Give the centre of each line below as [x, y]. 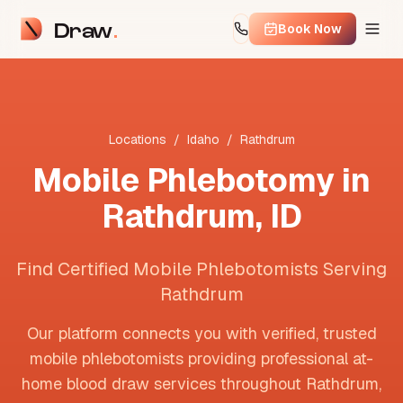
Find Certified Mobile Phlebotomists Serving [201, 269]
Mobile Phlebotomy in [201, 180]
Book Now [310, 29]
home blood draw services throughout [164, 384]
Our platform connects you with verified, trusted [201, 333]
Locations [137, 139]
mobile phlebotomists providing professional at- [201, 358]
